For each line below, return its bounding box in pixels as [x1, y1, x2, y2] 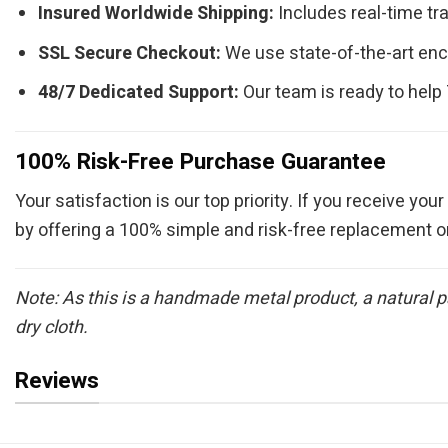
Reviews [15, 363, 99, 397]
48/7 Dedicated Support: [38, 79, 240, 107]
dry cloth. [15, 314, 88, 342]
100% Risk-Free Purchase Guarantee [15, 144, 386, 178]
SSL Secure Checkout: [38, 39, 222, 67]
